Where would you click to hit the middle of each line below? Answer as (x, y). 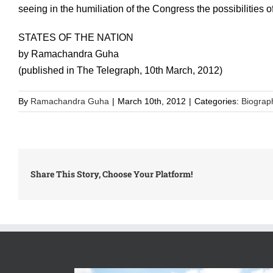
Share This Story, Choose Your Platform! (112, 174)
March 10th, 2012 (152, 101)
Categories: (218, 101)
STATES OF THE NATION (76, 37)
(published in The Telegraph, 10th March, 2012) (120, 70)
